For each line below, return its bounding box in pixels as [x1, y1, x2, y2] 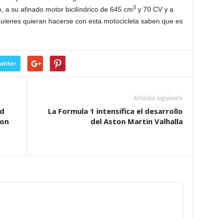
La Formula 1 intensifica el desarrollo [47, 106, 183, 116]
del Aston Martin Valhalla [90, 116, 183, 126]
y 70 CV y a [135, 5, 174, 13]
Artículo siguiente [133, 94, 183, 102]
